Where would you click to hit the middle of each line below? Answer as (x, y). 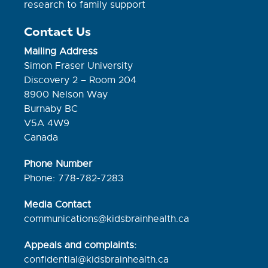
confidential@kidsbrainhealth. (91, 259)
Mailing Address (61, 51)
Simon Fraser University (79, 66)
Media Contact (58, 204)
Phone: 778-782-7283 (74, 178)
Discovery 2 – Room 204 (80, 80)
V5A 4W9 (47, 123)
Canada (41, 137)
